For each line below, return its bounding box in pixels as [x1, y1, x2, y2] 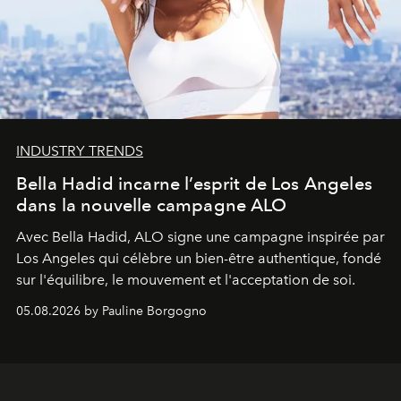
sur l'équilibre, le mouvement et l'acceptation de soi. [16, 271, 355, 289]
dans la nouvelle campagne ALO [16, 194, 287, 217]
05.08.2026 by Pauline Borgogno [16, 303, 207, 320]
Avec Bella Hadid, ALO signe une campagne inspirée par [16, 228, 385, 246]
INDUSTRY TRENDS [16, 142, 143, 160]
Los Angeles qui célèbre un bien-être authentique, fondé [16, 250, 381, 268]
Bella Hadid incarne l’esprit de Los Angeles [16, 173, 372, 195]
